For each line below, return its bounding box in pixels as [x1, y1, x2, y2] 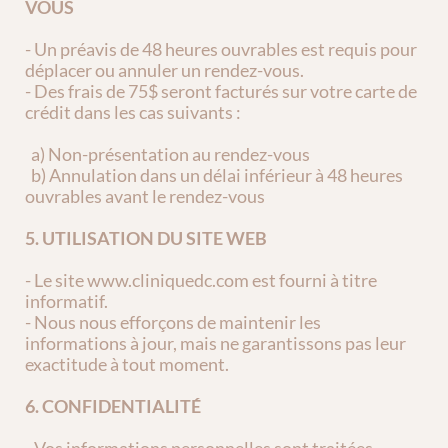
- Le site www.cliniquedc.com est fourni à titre [25, 269, 377, 291]
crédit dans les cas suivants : [25, 101, 241, 123]
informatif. [25, 290, 108, 312]
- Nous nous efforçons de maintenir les [25, 311, 321, 333]
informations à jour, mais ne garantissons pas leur [25, 332, 406, 354]
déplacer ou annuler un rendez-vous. [25, 59, 304, 81]
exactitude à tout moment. [25, 353, 229, 375]
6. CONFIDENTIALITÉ [25, 395, 201, 417]
